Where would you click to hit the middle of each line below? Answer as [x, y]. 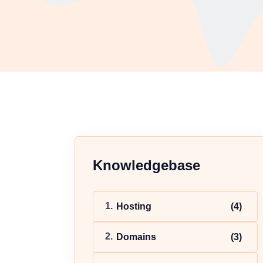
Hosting [134, 206]
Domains [136, 237]
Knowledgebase [146, 165]
